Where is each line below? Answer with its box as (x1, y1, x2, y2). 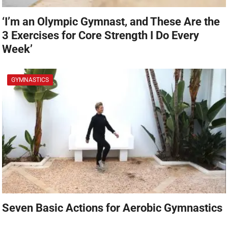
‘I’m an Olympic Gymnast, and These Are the (2, 15, 220, 28)
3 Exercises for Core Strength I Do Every (2, 28, 199, 42)
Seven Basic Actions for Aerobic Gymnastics (2, 201, 223, 214)
